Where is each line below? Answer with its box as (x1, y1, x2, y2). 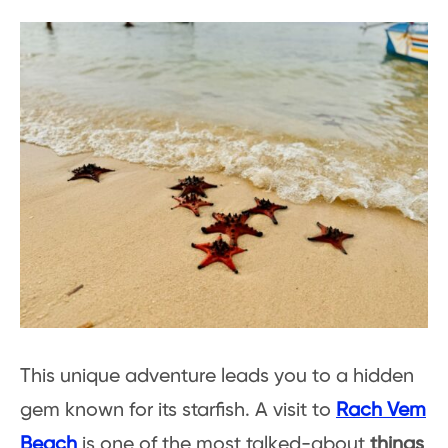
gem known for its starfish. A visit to (20, 400, 336, 422)
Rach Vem (336, 400, 426, 422)
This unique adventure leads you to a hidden (20, 366, 414, 388)
